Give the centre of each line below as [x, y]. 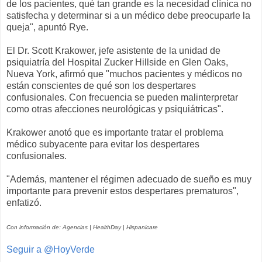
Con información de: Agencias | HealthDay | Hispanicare [83, 227]
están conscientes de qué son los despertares [101, 86]
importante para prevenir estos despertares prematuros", [123, 191]
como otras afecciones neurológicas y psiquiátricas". [115, 109]
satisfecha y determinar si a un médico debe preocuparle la [128, 16]
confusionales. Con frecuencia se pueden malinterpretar [122, 98]
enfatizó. [24, 203]
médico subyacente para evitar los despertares [103, 144]
